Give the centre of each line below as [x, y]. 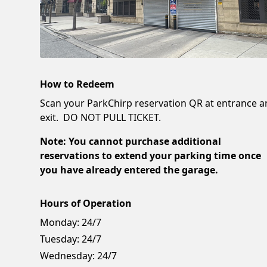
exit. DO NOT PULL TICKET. [101, 118]
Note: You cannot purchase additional [131, 142]
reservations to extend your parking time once [151, 156]
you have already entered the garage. [129, 170]
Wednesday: [68, 256]
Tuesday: [60, 239]
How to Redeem [77, 84]
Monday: [60, 223]
